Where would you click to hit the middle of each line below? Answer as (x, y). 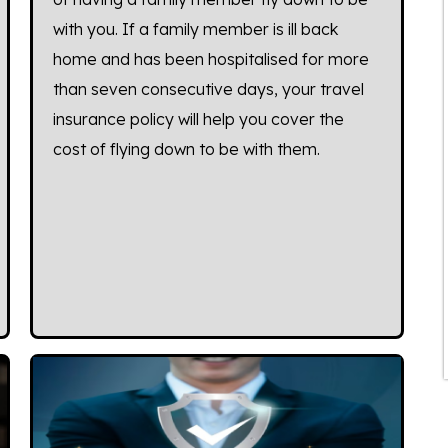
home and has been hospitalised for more (211, 58)
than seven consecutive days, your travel (209, 88)
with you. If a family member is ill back (196, 28)
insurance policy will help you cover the (199, 118)
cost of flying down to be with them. (187, 148)
